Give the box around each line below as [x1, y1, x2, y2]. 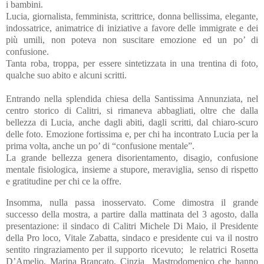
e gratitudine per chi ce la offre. [6, 176, 121, 186]
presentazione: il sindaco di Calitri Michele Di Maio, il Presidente [6, 220, 258, 231]
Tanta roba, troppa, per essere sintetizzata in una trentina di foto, [6, 58, 258, 68]
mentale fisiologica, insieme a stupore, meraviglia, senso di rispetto [6, 164, 258, 174]
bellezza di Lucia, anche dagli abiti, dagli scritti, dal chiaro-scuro [6, 117, 258, 127]
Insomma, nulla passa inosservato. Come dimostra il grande [6, 197, 258, 207]
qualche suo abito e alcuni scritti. [6, 70, 127, 80]
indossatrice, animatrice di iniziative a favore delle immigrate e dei [6, 22, 258, 33]
